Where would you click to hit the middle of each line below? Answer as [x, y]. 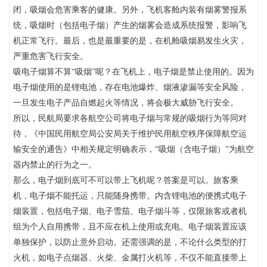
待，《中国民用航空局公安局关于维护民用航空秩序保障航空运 [130, 134]
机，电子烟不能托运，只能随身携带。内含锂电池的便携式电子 [130, 196]
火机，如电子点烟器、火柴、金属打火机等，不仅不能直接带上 [130, 258]
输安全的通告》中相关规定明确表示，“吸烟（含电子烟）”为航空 [133, 149]
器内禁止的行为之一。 [55, 165]
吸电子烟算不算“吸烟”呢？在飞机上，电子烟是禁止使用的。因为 [133, 72]
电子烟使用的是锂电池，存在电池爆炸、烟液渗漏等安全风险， [130, 87]
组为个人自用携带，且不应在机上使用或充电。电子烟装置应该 [130, 227]
